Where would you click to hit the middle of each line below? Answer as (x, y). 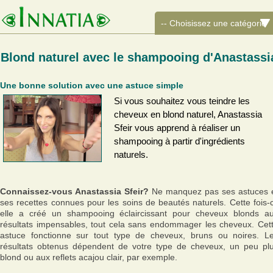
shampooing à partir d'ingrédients (179, 141)
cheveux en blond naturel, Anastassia (188, 115)
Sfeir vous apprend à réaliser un (177, 128)
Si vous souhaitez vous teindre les (182, 101)
